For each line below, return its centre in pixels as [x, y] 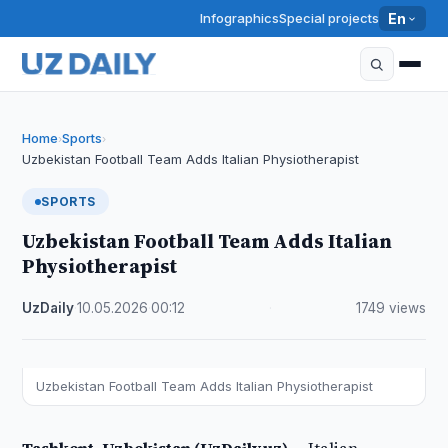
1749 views [390, 308]
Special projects [329, 18]
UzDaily [48, 308]
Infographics [240, 18]
